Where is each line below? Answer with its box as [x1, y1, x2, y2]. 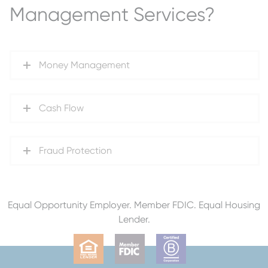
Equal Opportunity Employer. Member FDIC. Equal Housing [8, 199, 260, 211]
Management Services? [9, 2, 215, 26]
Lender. [118, 214, 150, 226]
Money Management [38, 59, 130, 71]
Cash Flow [38, 102, 84, 114]
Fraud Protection [38, 145, 112, 157]
